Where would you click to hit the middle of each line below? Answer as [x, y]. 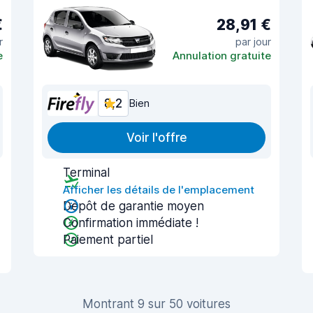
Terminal [86, 173]
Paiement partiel [108, 240]
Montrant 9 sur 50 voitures [156, 304]
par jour [253, 41]
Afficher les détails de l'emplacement [159, 190]
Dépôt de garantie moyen [133, 206]
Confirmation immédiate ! [131, 223]
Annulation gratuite [222, 55]
